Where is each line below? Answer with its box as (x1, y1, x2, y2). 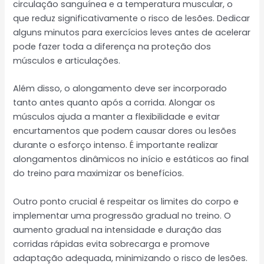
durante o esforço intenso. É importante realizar (13, 139, 219, 151)
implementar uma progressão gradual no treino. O (13, 209, 232, 222)
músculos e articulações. (13, 55, 121, 67)
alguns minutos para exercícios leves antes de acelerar (13, 27, 251, 39)
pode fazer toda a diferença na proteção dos (13, 41, 212, 53)
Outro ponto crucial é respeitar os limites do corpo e (13, 195, 239, 207)
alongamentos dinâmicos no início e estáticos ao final (13, 153, 249, 166)
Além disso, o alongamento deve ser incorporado (13, 82, 227, 95)
